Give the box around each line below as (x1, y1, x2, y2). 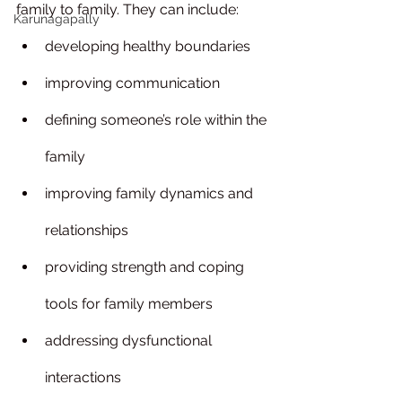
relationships (45, 222, 128, 239)
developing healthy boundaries (45, 38, 250, 55)
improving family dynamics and (45, 185, 257, 202)
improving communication (45, 74, 220, 92)
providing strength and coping (45, 258, 248, 275)
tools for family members (45, 295, 213, 312)
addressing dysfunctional (45, 332, 215, 349)
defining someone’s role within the (45, 111, 270, 128)
